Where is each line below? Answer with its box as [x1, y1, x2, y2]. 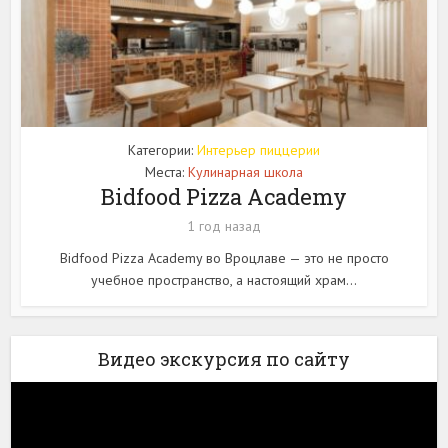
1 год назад [187, 217, 261, 236]
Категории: [128, 141, 197, 160]
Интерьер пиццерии [197, 141, 320, 160]
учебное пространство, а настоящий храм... [91, 271, 357, 290]
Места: [145, 163, 188, 182]
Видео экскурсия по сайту [98, 347, 350, 372]
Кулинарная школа [188, 163, 303, 182]
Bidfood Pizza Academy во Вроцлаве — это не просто [59, 249, 389, 268]
